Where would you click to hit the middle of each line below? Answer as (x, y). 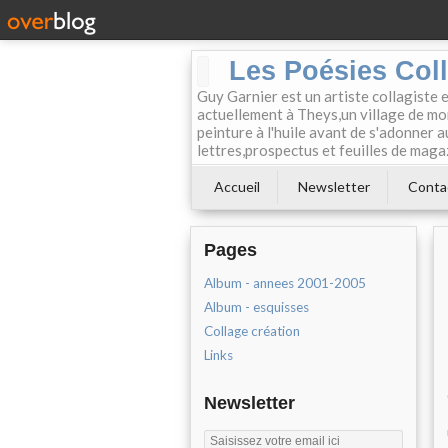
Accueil (237, 186)
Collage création (252, 331)
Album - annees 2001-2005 (285, 283)
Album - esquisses (256, 307)
